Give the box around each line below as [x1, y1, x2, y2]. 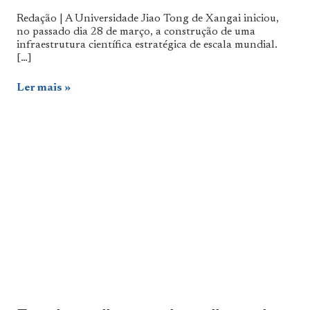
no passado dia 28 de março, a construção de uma [17, 26, 255, 38]
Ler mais [17, 82, 62, 94]
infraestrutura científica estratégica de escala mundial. [17, 39, 277, 51]
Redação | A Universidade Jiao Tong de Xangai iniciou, [17, 13, 279, 25]
